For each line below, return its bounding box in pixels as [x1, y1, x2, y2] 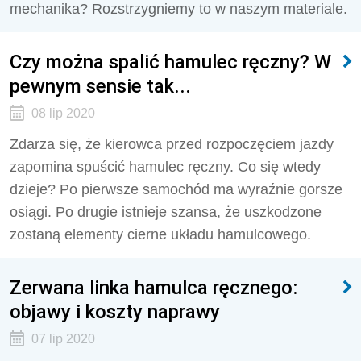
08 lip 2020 [31, 106, 95, 120]
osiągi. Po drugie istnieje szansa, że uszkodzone [10, 204, 322, 220]
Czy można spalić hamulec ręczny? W [10, 50, 331, 73]
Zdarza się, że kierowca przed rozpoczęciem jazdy [10, 136, 334, 152]
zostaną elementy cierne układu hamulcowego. [10, 226, 311, 243]
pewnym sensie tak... [10, 74, 191, 98]
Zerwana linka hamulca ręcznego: [10, 276, 297, 299]
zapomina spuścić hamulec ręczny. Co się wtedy [10, 159, 321, 175]
